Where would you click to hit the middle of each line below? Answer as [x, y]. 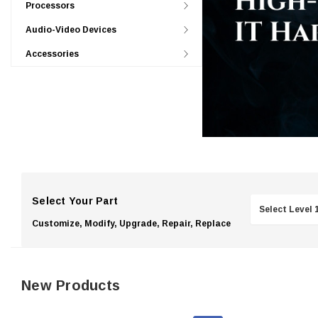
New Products [71, 285]
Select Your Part [75, 201]
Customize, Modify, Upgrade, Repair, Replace [131, 223]
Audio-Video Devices [71, 30]
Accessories [52, 54]
